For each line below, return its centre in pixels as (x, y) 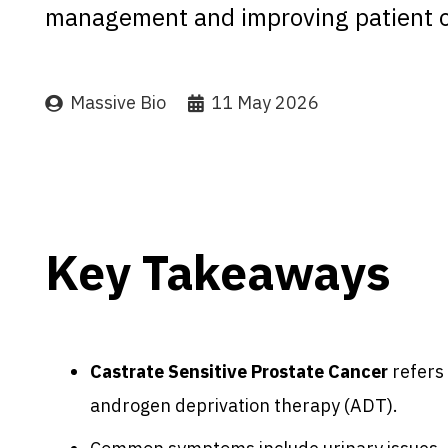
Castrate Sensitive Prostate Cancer (239, 371)
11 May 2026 (264, 102)
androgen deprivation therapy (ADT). (244, 405)
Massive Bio (118, 102)
